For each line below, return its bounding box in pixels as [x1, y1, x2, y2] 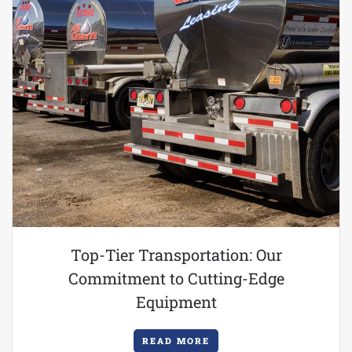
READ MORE [142, 335, 210, 346]
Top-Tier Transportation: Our [70, 244, 282, 265]
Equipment [135, 291, 217, 312]
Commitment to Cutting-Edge [68, 268, 284, 288]
